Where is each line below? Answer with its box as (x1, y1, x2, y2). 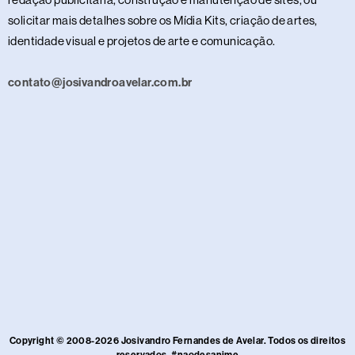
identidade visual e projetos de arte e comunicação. (8, 33, 276, 48)
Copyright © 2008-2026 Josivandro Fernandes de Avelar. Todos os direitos (9, 335, 346, 347)
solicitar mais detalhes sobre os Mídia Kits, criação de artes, (8, 13, 318, 27)
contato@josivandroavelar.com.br (8, 75, 193, 90)
